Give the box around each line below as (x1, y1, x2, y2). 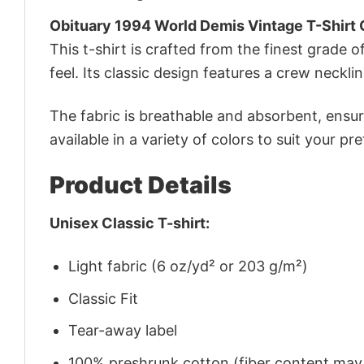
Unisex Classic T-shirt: (50, 214, 210, 232)
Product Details (50, 170, 232, 199)
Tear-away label (68, 322, 178, 340)
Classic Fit (68, 289, 139, 307)
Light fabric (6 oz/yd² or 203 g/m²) (68, 257, 309, 275)
